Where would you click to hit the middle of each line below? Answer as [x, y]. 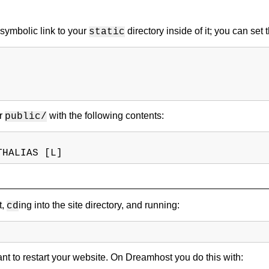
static [107, 32]
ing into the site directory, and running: [99, 205]
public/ [26, 116]
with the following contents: [105, 115]
